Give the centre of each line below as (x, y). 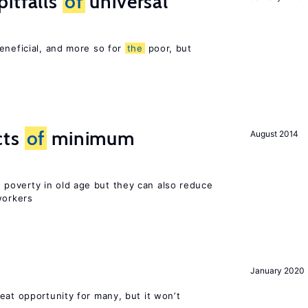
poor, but (168, 48)
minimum (91, 138)
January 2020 (277, 271)
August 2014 (274, 134)
